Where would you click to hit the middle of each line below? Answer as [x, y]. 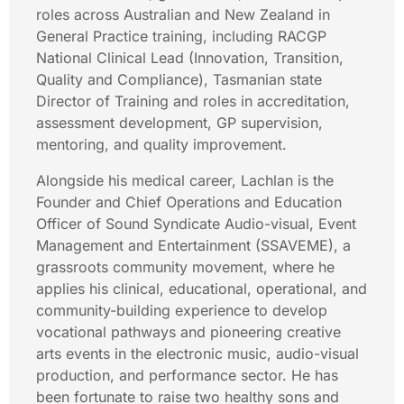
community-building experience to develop [182, 310]
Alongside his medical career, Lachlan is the [185, 180]
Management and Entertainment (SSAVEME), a [193, 245]
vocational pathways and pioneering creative [188, 332]
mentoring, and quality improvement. [161, 144]
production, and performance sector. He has [187, 375]
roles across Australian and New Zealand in [183, 14]
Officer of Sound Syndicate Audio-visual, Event [196, 224]
